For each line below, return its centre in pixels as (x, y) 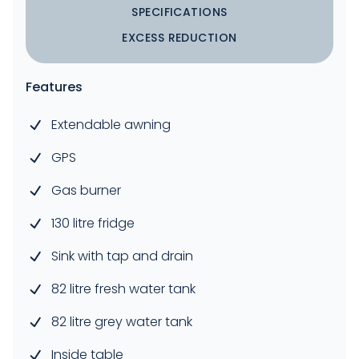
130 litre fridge (93, 224)
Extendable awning (111, 125)
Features (54, 87)
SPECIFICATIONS (179, 12)
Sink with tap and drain (122, 256)
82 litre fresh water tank (123, 289)
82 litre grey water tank (122, 322)
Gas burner (86, 191)
